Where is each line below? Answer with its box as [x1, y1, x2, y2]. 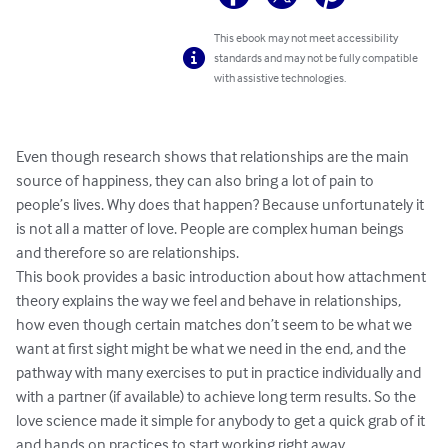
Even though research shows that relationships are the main [16, 146, 412, 167]
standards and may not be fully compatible [214, 50, 419, 66]
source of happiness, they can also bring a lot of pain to [16, 170, 377, 191]
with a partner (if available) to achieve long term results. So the [16, 386, 419, 407]
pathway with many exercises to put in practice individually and [16, 362, 424, 383]
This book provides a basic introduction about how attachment [16, 266, 429, 287]
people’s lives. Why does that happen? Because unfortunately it [16, 194, 427, 215]
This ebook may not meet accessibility [214, 30, 399, 46]
